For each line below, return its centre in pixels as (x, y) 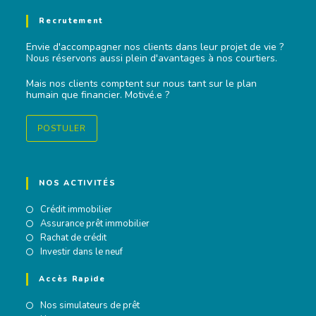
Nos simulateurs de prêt (90, 305)
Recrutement (71, 21)
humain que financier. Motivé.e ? (98, 95)
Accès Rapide (72, 279)
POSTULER (62, 128)
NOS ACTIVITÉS (78, 183)
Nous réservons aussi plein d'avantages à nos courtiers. (152, 58)
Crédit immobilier (77, 209)
